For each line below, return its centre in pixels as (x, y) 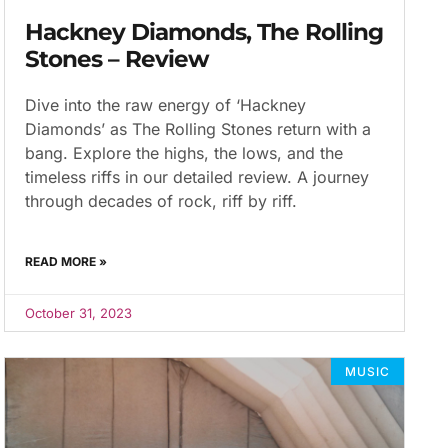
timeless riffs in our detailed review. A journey (197, 177)
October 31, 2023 (79, 313)
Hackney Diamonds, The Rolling (204, 32)
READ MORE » (66, 262)
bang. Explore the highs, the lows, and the (184, 153)
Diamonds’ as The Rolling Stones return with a (198, 129)
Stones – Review (117, 59)
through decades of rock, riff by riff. (161, 201)
